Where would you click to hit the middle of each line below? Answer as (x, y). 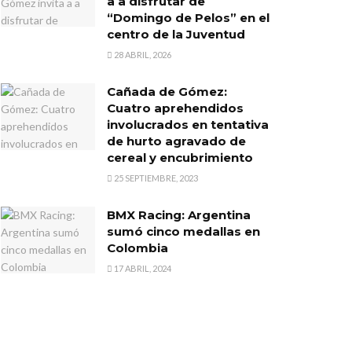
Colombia (137, 247)
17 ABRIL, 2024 (142, 268)
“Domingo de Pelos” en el (188, 17)
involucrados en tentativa (188, 124)
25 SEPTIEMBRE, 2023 (155, 178)
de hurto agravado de (176, 141)
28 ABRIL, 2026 (142, 54)
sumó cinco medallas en (183, 231)
